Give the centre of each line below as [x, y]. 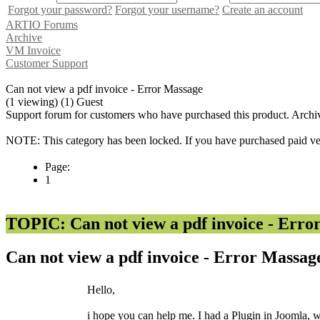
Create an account [262, 9]
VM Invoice [33, 50]
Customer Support [47, 63]
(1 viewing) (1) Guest [54, 101]
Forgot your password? [60, 9]
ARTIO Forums [42, 24]
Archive [24, 37]
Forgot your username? [167, 9]
